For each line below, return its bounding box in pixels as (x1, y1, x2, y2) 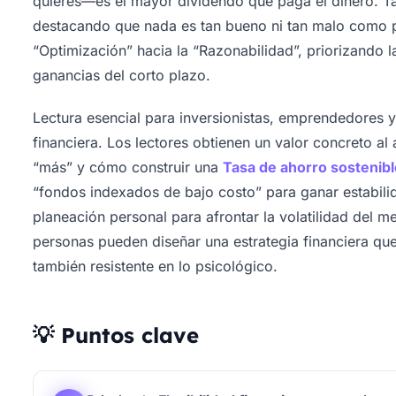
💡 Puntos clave (33, 322, 200, 348)
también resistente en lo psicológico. (33, 257, 278, 275)
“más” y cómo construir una (33, 158, 224, 176)
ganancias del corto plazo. (33, 66, 211, 84)
